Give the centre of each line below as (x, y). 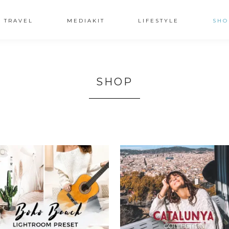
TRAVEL (18, 21)
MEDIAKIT (86, 21)
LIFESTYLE (159, 21)
